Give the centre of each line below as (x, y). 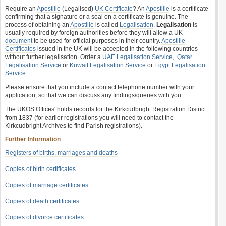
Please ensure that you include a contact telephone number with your (100, 87)
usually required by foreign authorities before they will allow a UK (94, 33)
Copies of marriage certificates (47, 185)
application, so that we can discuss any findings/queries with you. (94, 95)
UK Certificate (114, 9)
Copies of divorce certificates (44, 217)
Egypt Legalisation (180, 65)
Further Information (33, 139)
